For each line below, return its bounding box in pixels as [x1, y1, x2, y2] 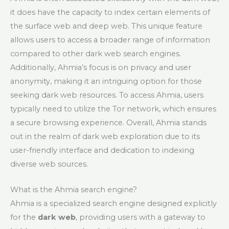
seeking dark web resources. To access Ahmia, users [10, 90, 203, 100]
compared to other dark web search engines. [10, 49, 181, 58]
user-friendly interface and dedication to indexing [10, 145, 194, 155]
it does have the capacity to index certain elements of [10, 7, 210, 17]
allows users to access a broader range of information [10, 35, 210, 44]
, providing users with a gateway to [76, 213, 205, 222]
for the [10, 213, 38, 222]
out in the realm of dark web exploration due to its [10, 131, 200, 141]
